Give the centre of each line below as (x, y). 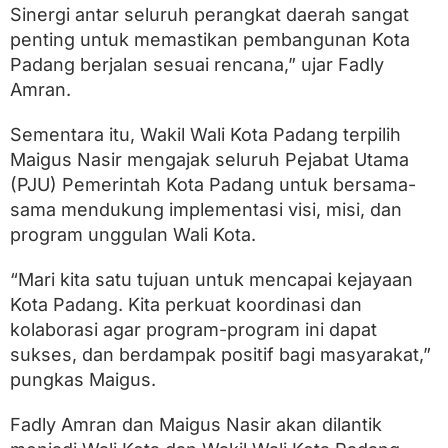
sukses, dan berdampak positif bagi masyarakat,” (220, 355)
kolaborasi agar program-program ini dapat (193, 330)
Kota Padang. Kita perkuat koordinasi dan (186, 305)
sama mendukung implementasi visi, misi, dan (206, 210)
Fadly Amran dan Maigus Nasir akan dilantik (196, 425)
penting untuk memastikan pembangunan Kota (210, 40)
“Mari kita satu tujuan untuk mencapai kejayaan (211, 280)
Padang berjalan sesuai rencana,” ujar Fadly (197, 65)
